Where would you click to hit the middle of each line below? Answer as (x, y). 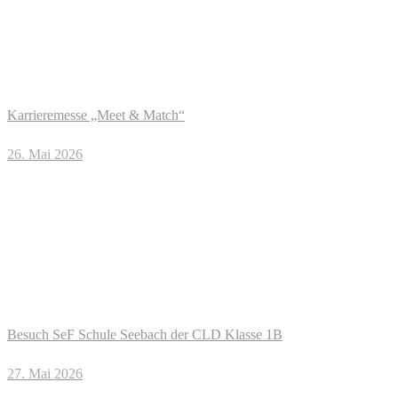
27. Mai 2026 (45, 374)
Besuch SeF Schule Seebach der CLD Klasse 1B (145, 334)
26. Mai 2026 (45, 154)
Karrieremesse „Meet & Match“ (96, 115)
